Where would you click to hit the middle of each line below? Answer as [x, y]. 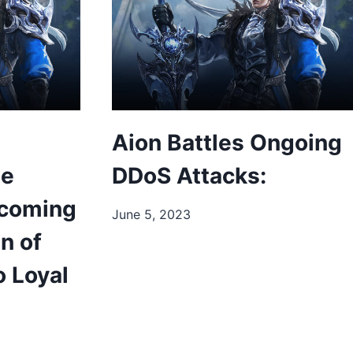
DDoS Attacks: [189, 175]
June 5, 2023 [151, 214]
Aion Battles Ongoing [227, 142]
